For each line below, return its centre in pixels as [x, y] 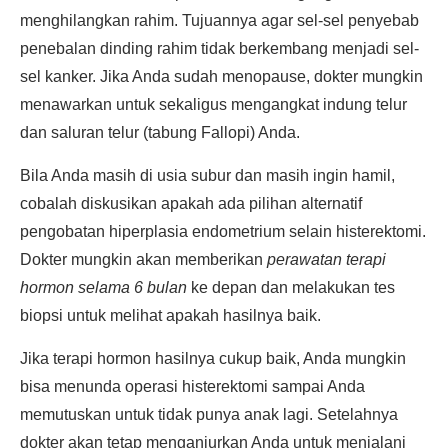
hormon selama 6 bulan [103, 287]
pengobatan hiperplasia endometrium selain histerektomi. [223, 231]
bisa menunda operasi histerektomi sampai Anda [192, 386]
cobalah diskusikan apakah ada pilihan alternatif [191, 203]
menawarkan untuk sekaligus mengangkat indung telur [213, 104]
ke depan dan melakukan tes [291, 287]
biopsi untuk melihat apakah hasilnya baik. [170, 315]
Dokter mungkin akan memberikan [143, 259]
